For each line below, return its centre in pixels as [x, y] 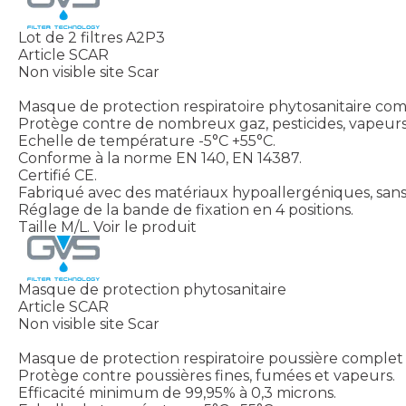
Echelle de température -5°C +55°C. [147, 140]
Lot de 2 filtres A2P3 [92, 37]
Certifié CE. [58, 175]
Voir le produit [145, 227]
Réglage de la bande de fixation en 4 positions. [186, 209]
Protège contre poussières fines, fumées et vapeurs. [207, 375]
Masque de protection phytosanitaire [152, 289]
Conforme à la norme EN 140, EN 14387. [160, 158]
